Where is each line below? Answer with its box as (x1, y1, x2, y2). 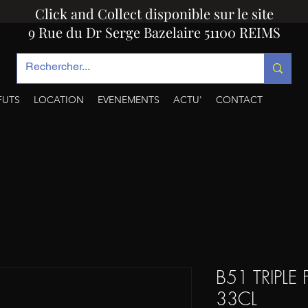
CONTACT (216, 93, 263, 106)
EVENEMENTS (98, 93, 159, 106)
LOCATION (34, 93, 84, 106)
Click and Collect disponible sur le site (34, 4, 274, 23)
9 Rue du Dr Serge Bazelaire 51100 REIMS (27, 23, 280, 41)
